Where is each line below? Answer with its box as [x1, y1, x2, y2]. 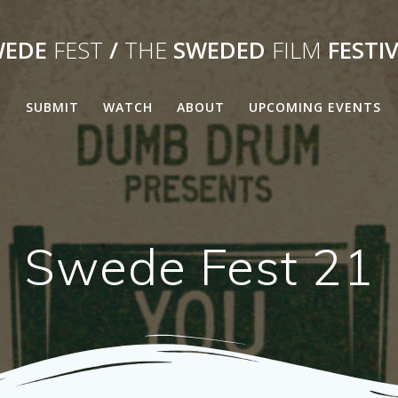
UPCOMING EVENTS [249, 98, 382, 115]
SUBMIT [25, 98, 79, 115]
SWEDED [167, 34, 266, 66]
